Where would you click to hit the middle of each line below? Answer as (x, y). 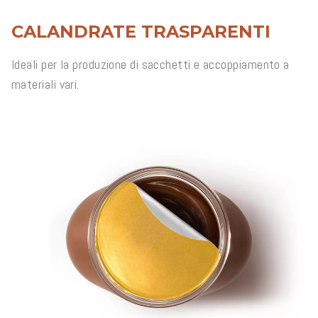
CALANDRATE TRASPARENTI (141, 32)
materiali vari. (45, 84)
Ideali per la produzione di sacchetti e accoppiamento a (150, 64)
